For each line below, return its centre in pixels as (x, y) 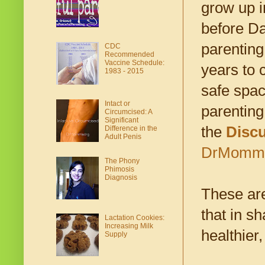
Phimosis (119, 169)
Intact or (117, 103)
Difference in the (131, 128)
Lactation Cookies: (134, 218)
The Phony (122, 161)
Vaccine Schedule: (134, 63)
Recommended (129, 55)
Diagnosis (121, 177)
